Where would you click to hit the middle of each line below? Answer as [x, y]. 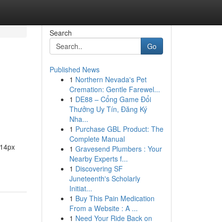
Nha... [79, 119]
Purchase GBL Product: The [119, 129]
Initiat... [81, 188]
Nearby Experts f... [98, 159]
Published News [74, 69]
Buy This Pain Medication [115, 198]
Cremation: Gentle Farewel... [114, 89]
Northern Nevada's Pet [111, 79]
